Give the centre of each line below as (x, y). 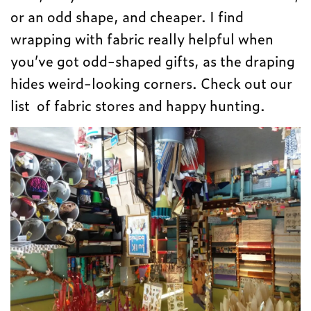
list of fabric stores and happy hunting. (138, 105)
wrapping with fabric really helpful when (142, 39)
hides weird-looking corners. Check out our (152, 83)
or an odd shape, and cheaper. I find (127, 16)
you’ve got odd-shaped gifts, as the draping (153, 61)
